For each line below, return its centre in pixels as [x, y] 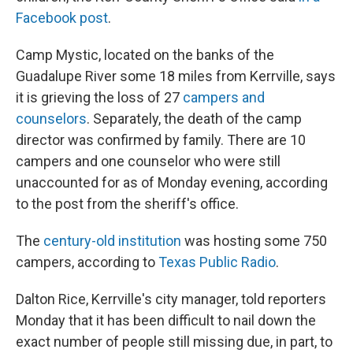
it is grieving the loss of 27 [99, 97]
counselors [51, 119]
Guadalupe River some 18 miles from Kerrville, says [176, 76]
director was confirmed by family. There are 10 [161, 140]
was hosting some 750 [254, 241]
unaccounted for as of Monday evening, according [172, 182]
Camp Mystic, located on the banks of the [145, 55]
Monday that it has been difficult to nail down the [166, 320]
